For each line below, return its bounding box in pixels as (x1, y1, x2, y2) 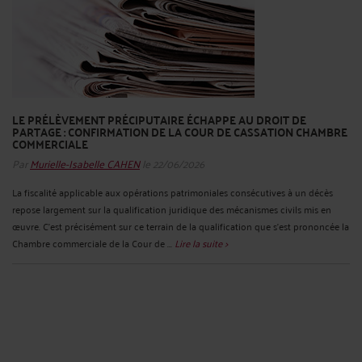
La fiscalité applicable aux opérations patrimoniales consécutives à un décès (12, 183, 333, 200)
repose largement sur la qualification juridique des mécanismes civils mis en (12, 200, 331, 217)
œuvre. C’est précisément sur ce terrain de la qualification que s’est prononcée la (12, 217, 349, 234)
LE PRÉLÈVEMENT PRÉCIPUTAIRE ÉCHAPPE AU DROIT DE (12, 109, 306, 131)
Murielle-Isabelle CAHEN (30, 152, 140, 173)
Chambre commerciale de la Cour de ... (12, 234, 175, 251)
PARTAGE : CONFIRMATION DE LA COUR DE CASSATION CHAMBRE (12, 121, 347, 143)
